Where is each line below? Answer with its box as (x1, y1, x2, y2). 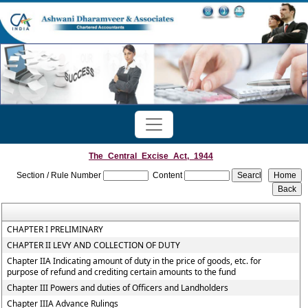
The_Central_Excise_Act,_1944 (89, 151, 213, 161)
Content (153, 170, 183, 180)
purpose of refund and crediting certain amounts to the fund (7, 266, 236, 278)
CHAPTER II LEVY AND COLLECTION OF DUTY (7, 239, 181, 251)
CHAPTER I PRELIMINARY (7, 223, 104, 235)
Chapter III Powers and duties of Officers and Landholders (7, 282, 229, 294)
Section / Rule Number (16, 170, 102, 180)
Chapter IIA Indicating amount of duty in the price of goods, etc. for (7, 255, 262, 267)
